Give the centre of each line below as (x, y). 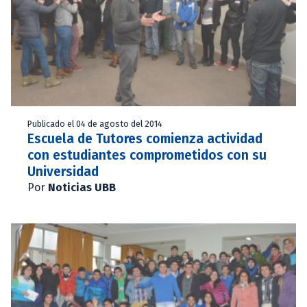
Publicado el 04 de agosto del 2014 (95, 123)
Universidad (63, 171)
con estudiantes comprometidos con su (147, 155)
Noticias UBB (82, 187)
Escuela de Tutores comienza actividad (145, 138)
